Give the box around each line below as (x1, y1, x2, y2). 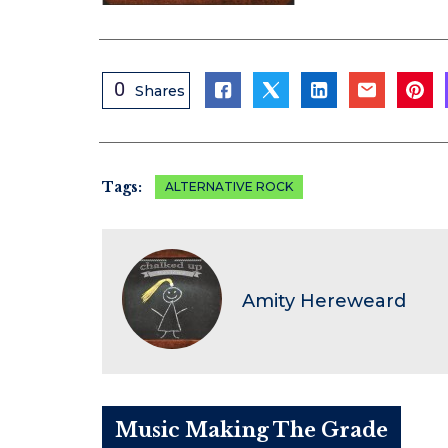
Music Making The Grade (115, 417, 388, 442)
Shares (135, 81, 185, 100)
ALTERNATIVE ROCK (165, 178, 293, 194)
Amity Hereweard (242, 290, 406, 313)
